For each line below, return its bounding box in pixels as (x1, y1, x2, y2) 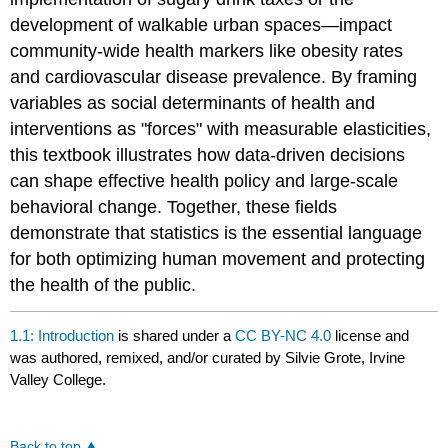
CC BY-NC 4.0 (235, 326, 332, 344)
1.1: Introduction (10, 326, 115, 344)
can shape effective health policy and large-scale (10, 171, 399, 192)
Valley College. (10, 370, 107, 388)
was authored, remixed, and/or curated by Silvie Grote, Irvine (10, 348, 406, 366)
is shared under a (114, 326, 236, 344)
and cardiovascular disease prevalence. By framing (10, 67, 418, 88)
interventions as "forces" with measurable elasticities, (10, 119, 432, 140)
